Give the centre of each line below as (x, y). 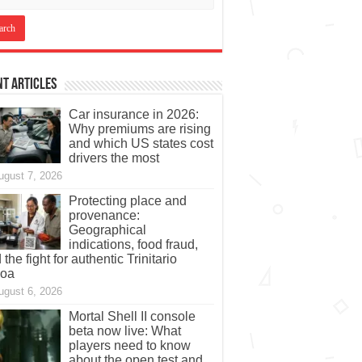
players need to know (129, 346)
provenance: (104, 216)
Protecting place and (127, 201)
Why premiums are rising (139, 129)
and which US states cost (141, 144)
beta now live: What (124, 331)
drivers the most (114, 158)
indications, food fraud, (133, 245)
